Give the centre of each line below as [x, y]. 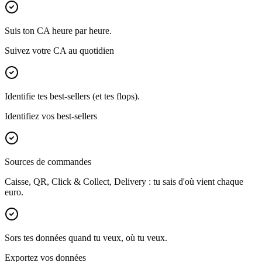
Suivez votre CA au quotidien [59, 51]
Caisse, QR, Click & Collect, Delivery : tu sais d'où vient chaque [124, 182]
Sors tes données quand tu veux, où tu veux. [86, 238]
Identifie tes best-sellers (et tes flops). [72, 96]
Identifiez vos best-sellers [51, 116]
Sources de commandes [48, 162]
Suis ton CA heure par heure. [58, 31]
